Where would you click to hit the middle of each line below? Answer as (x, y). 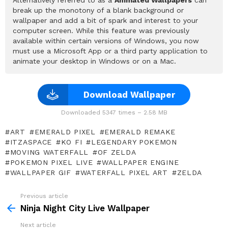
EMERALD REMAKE (140, 132)
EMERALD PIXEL (65, 132)
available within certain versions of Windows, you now (106, 40)
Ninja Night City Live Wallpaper (85, 208)
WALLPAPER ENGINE (140, 162)
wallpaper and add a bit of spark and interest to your (105, 20)
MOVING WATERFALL (49, 152)
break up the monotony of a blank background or (98, 10)
